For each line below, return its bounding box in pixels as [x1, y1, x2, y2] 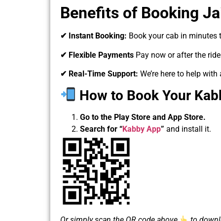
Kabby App [122, 124, 161, 134]
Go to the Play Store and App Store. [80, 112, 206, 122]
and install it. [164, 124, 211, 134]
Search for [80, 124, 117, 134]
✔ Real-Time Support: [60, 69, 140, 79]
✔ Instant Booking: [60, 31, 129, 41]
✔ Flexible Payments [60, 50, 136, 60]
